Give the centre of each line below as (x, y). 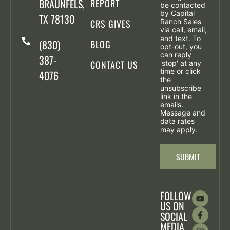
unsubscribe (180, 88)
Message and (183, 113)
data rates (177, 121)
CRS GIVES (111, 23)
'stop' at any (180, 63)
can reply (176, 55)
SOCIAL (174, 216)
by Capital (177, 13)
